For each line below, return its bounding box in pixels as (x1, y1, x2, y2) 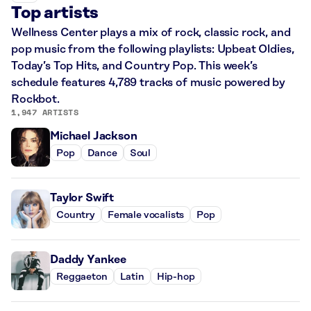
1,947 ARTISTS (11, 106, 79, 119)
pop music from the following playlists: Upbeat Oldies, (11, 43, 294, 56)
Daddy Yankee (50, 253, 127, 267)
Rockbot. (11, 93, 60, 106)
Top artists (11, 4, 99, 23)
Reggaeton (56, 271, 108, 283)
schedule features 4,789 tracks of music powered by (11, 76, 285, 90)
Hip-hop (156, 271, 195, 283)
